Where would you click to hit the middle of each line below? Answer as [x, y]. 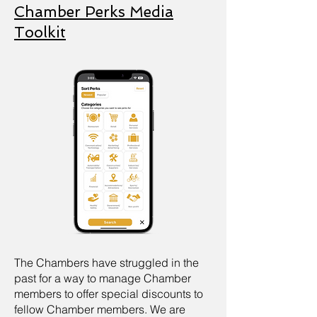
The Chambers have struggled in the [106, 263]
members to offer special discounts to [109, 294]
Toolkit [40, 32]
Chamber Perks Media [94, 12]
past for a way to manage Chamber [103, 278]
